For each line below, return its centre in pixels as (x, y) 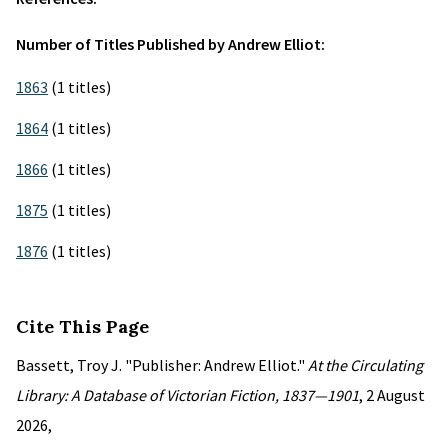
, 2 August (392, 395)
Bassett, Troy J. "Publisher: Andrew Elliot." (162, 365)
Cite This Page (82, 326)
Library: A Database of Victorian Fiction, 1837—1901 (187, 395)
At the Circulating (365, 365)
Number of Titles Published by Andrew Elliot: (170, 44)
